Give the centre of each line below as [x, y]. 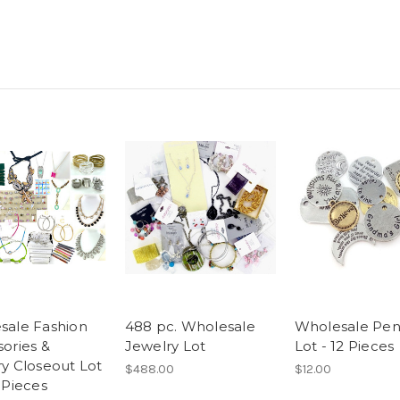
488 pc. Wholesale [190, 326]
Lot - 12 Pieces [344, 346]
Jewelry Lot [165, 346]
